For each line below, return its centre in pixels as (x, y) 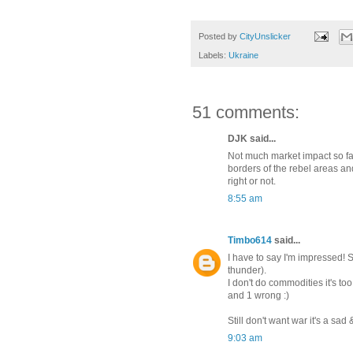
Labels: (214, 55)
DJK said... (252, 138)
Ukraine (243, 55)
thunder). (247, 270)
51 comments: (246, 112)
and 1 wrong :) (258, 295)
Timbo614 (250, 240)
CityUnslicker (265, 36)
